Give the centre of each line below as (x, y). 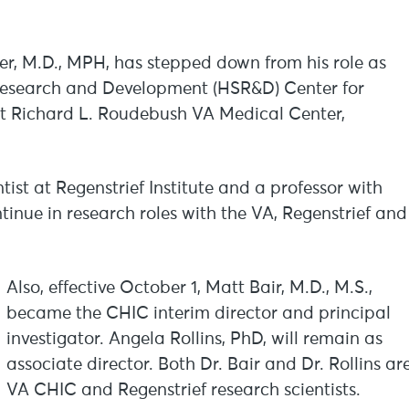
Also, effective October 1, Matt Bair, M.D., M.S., (189, 288)
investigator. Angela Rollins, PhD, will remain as (194, 339)
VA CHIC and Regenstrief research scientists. (184, 390)
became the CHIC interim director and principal (199, 314)
